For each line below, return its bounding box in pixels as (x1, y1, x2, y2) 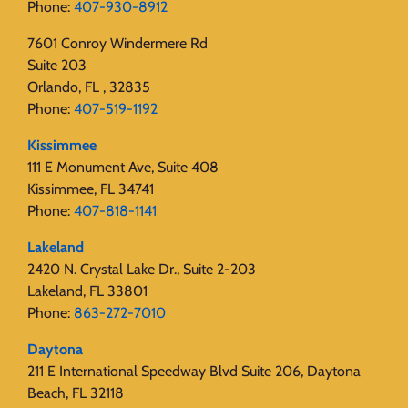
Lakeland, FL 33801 (27, 282, 148, 301)
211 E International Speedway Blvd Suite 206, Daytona (27, 362, 361, 381)
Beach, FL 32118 (27, 384, 124, 403)
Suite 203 (27, 56, 87, 75)
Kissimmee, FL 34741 (27, 180, 154, 199)
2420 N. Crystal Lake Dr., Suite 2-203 (27, 260, 256, 279)
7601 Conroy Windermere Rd (27, 35, 208, 53)
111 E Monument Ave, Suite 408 (27, 158, 219, 177)
